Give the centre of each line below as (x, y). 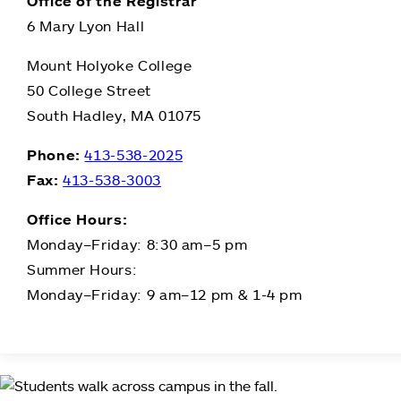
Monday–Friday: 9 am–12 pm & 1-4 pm (165, 294)
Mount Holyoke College (110, 65)
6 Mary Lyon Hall (86, 26)
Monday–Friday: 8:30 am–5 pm (137, 244)
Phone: (56, 154)
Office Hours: (77, 219)
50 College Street (89, 90)
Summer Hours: (82, 269)
